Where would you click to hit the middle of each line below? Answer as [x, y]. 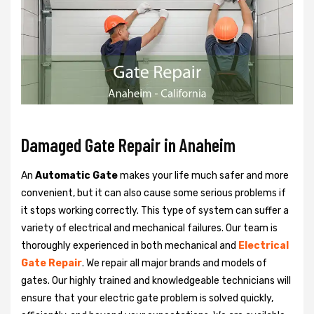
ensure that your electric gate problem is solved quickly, [147, 298]
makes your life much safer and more [203, 175]
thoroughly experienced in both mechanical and [130, 245]
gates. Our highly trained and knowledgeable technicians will [156, 280]
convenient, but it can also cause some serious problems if [153, 193]
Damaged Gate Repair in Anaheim [128, 144]
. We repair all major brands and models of [175, 263]
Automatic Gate [76, 175]
